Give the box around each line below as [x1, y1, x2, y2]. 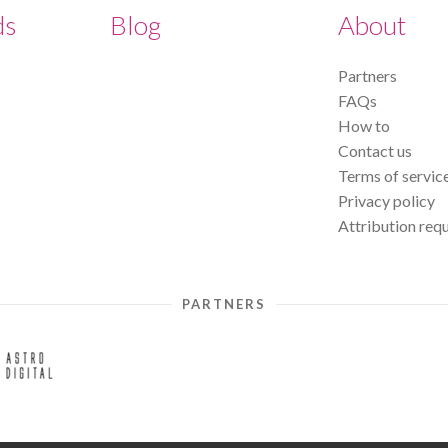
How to [338, 115, 390, 135]
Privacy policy [338, 190, 435, 210]
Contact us [338, 140, 412, 160]
